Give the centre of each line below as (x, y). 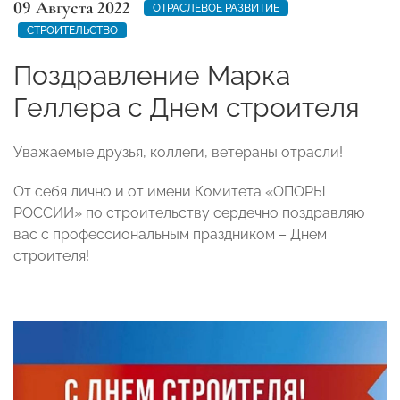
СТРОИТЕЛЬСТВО (72, 30)
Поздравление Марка (152, 75)
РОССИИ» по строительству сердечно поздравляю (189, 212)
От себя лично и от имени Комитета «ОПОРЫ (170, 191)
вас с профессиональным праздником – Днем (170, 234)
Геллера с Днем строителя (187, 107)
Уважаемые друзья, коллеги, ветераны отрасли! (178, 152)
